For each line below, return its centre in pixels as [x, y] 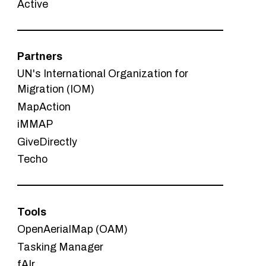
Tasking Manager [61, 247]
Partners [40, 56]
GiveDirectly [47, 142]
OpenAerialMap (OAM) [73, 229]
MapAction [44, 107]
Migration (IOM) [56, 89]
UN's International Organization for [103, 74]
